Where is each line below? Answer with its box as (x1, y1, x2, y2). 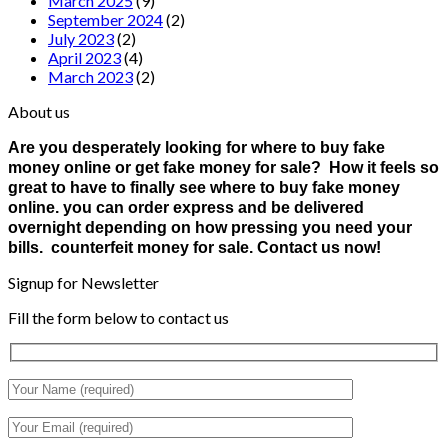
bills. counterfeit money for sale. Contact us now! (8, 238, 381, 256)
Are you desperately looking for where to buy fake (8, 138, 385, 156)
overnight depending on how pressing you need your (8, 218, 412, 236)
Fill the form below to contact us (8, 307, 229, 327)
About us (8, 101, 70, 121)
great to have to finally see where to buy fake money (8, 178, 400, 196)
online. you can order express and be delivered (8, 198, 364, 216)
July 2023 (48, 28, 114, 48)
